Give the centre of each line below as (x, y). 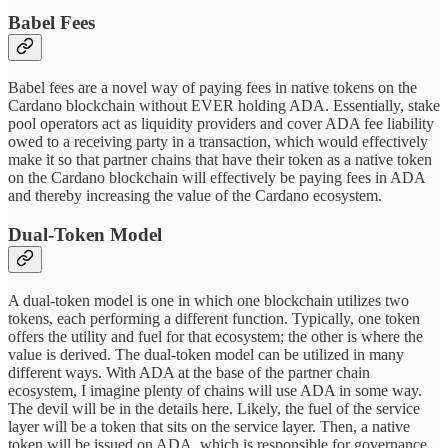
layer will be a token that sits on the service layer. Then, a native (209, 426)
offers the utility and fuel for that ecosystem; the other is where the (215, 336)
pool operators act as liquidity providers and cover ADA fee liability (221, 124)
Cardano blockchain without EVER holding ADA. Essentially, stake (224, 106)
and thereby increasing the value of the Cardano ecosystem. (195, 196)
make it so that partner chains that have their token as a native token (220, 160)
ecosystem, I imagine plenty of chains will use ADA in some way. (215, 390)
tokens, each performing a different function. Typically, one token (214, 318)
